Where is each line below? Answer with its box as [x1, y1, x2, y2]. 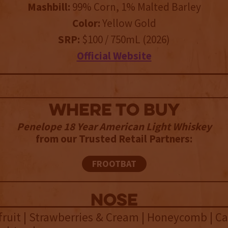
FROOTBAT [92, 158, 136, 170]
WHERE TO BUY [48, 102, 180, 121]
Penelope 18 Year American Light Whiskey [16, 120, 212, 134]
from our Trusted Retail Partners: [36, 132, 192, 146]
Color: [72, 16, 100, 31]
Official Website [76, 49, 152, 63]
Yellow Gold [100, 16, 156, 31]
